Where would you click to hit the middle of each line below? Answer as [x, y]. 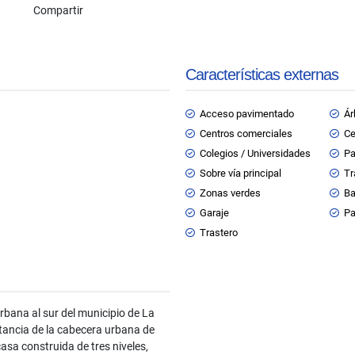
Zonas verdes [230, 193]
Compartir [58, 10]
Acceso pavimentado [247, 114]
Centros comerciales [246, 134]
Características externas [262, 74]
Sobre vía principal [240, 173]
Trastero [219, 233]
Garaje [214, 213]
